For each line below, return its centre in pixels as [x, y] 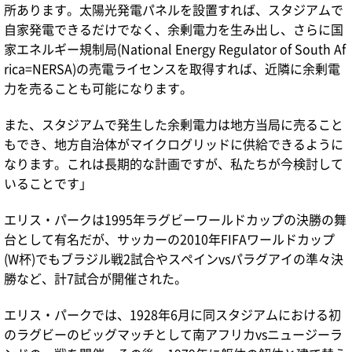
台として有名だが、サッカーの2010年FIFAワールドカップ [169, 238]
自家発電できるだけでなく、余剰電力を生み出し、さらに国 [174, 29]
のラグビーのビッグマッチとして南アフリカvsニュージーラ [173, 334]
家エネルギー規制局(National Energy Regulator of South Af [175, 48]
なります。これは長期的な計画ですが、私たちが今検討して [174, 163]
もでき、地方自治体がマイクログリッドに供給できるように [174, 143]
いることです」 [48, 183]
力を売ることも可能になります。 [98, 88]
